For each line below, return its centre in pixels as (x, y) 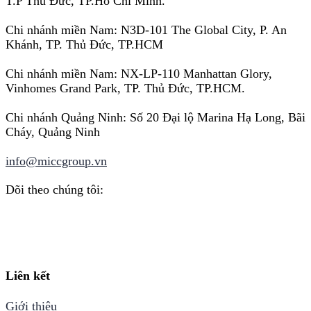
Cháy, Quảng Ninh (53, 132)
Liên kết (28, 276)
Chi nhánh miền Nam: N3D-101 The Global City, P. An (146, 30)
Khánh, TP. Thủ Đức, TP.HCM (84, 44)
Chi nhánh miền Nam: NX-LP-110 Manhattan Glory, (139, 73)
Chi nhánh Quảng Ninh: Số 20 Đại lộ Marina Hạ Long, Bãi (155, 117)
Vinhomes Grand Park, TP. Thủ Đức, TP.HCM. (125, 88)
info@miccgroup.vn (56, 161)
